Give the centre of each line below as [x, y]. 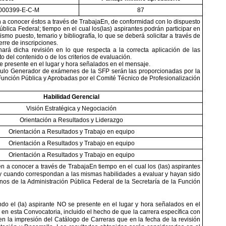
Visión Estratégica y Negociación [71, 108]
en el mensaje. [130, 64]
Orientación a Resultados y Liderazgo [71, 120]
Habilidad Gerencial [71, 97]
